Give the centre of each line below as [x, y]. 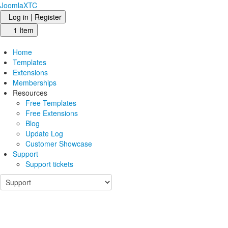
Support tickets [49, 164]
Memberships [35, 82]
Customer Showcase [59, 144]
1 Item [22, 30]
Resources [30, 93]
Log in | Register [35, 17]
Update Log [44, 133]
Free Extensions [52, 113]
